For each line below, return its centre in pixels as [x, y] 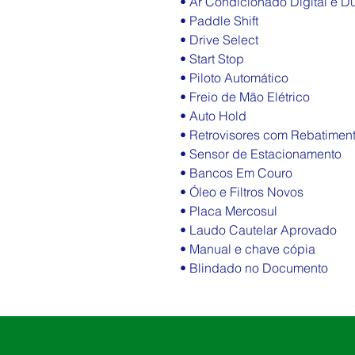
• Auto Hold [213, 116]
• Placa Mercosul [229, 211]
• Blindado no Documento [254, 268]
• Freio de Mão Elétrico [245, 97]
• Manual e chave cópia [248, 249]
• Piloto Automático [234, 78]
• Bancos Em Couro [236, 173]
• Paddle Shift [219, 21]
